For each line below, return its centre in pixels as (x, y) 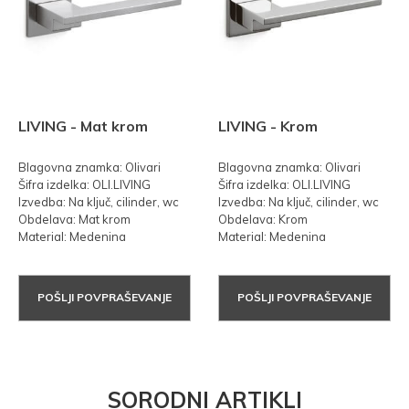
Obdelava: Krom (263, 219)
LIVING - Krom (268, 126)
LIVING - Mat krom (83, 126)
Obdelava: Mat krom (74, 219)
